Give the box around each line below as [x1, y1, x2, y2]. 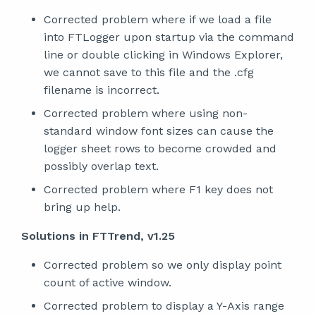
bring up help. [44, 200, 121, 214]
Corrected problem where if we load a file [44, 13, 272, 26]
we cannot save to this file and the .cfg [44, 66, 254, 79]
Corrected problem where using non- [44, 107, 248, 120]
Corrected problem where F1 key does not [44, 183, 273, 196]
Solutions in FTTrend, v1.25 [21, 229, 175, 243]
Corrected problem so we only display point [44, 258, 281, 272]
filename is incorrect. [44, 83, 159, 97]
